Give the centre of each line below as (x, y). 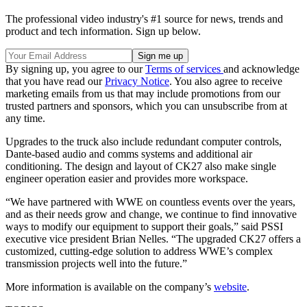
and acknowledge (261, 69)
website (230, 286)
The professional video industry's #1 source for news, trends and (144, 19)
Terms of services (184, 69)
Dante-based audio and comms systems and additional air (129, 153)
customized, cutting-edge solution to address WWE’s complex (139, 251)
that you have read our (55, 81)
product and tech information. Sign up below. (103, 31)
